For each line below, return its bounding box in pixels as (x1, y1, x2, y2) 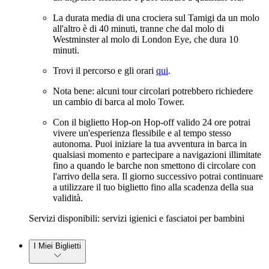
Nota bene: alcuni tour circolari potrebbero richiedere (53, 85, 253, 96)
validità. (53, 192, 83, 203)
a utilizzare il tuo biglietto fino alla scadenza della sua (53, 181, 253, 192)
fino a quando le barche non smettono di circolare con (53, 160, 256, 171)
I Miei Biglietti (34, 241, 81, 250)
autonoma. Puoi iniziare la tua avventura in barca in (53, 138, 247, 149)
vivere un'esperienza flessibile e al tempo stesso (53, 127, 231, 138)
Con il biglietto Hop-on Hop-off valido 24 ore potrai (53, 116, 250, 127)
